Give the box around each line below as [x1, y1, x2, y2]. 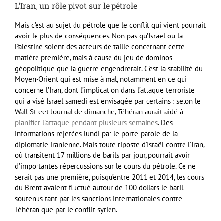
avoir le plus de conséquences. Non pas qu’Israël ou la [15, 31, 183, 41]
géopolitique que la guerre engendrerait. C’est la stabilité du [15, 64, 203, 74]
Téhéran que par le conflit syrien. [15, 205, 117, 215]
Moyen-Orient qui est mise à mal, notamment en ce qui [15, 74, 187, 84]
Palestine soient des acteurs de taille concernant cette [15, 42, 184, 52]
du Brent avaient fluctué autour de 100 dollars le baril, [15, 183, 184, 193]
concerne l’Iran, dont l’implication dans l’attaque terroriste [15, 85, 195, 95]
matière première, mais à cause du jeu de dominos [15, 53, 172, 63]
